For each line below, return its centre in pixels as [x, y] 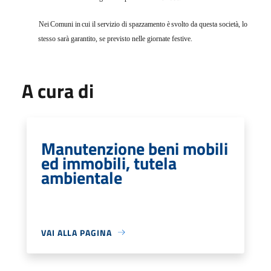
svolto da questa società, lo [210, 24]
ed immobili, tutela [109, 163]
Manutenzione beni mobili [135, 148]
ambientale [82, 177]
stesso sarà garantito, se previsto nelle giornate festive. [116, 38]
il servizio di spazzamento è [131, 24]
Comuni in [66, 24]
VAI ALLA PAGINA [77, 232]
